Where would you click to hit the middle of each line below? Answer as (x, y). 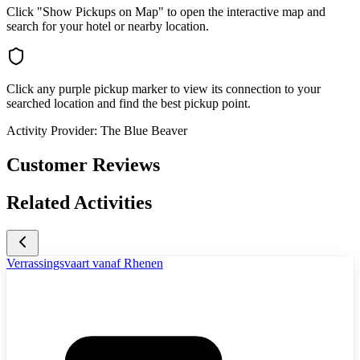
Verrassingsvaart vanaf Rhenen (85, 263)
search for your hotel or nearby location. (108, 27)
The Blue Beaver (144, 131)
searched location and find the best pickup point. (129, 104)
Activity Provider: (52, 131)
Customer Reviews (83, 165)
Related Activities (79, 203)
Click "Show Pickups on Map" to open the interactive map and (166, 12)
